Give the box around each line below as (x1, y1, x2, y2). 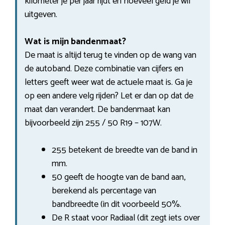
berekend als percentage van (52, 183, 156, 198)
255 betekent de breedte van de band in (52, 142, 197, 158)
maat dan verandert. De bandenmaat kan (25, 101, 170, 117)
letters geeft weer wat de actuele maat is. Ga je (25, 74, 192, 90)
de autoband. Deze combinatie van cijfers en (25, 61, 183, 76)
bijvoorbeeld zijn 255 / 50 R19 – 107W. (25, 115, 162, 131)
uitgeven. (25, 7, 57, 22)
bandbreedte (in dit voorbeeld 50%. (52, 196, 181, 212)
